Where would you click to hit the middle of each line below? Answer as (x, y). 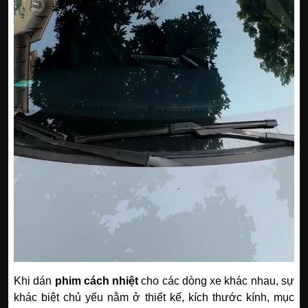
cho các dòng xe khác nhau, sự (217, 280)
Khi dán (34, 280)
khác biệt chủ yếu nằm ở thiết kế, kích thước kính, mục (154, 297)
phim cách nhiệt (97, 280)
